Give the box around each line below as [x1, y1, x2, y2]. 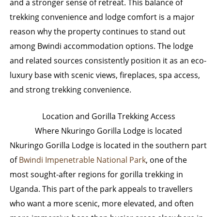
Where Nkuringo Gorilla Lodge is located [35, 125, 182, 137]
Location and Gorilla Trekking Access [42, 111, 175, 122]
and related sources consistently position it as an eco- [10, 55, 206, 66]
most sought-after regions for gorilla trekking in [10, 169, 183, 180]
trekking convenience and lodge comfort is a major [10, 11, 195, 22]
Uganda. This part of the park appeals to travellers [10, 184, 193, 195]
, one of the [146, 155, 187, 166]
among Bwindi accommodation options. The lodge [10, 40, 193, 51]
